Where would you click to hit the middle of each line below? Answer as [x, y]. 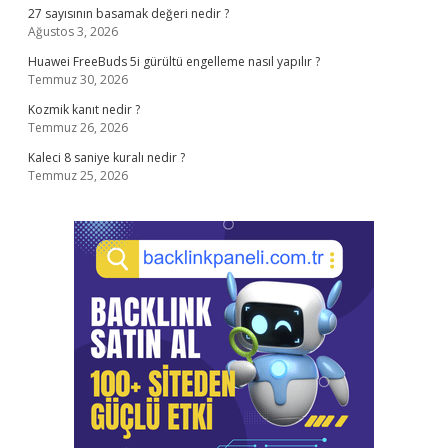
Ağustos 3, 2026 [73, 31]
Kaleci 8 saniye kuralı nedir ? [106, 157]
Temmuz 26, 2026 [78, 127]
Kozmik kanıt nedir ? [84, 109]
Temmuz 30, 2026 [78, 79]
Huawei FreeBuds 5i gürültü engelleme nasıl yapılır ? [174, 61]
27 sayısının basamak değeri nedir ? [128, 13]
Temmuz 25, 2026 [78, 175]
